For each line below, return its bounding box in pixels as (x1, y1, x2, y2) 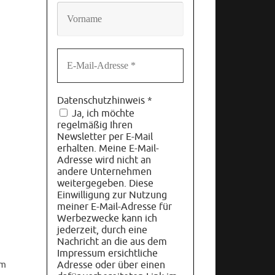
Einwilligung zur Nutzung (57, 189, 167, 202)
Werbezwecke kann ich (57, 212, 157, 225)
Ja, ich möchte (69, 107, 134, 120)
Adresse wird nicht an (57, 154, 151, 167)
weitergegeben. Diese (57, 177, 153, 190)
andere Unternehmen (57, 166, 152, 179)
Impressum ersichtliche (57, 247, 158, 260)
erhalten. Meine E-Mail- (57, 142, 159, 155)
